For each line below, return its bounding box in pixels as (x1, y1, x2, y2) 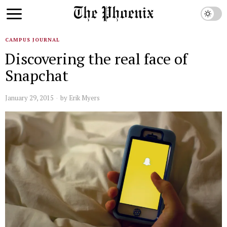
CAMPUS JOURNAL (5, 36, 60, 43)
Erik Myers (69, 93, 100, 102)
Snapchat (5, 65, 68, 86)
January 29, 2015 (5, 93, 54, 102)
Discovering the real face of (5, 49, 187, 69)
